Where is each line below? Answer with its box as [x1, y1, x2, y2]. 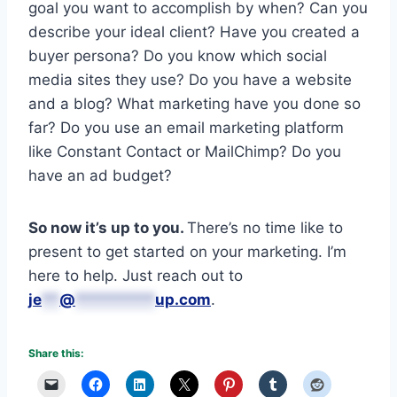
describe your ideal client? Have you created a [28, 22, 360, 41]
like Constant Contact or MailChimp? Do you [28, 142, 341, 160]
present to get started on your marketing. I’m [28, 242, 346, 261]
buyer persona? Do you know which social [28, 46, 327, 65]
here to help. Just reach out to [28, 266, 243, 284]
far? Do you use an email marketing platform [28, 118, 344, 136]
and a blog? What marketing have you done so [28, 94, 361, 113]
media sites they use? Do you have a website [28, 70, 352, 89]
